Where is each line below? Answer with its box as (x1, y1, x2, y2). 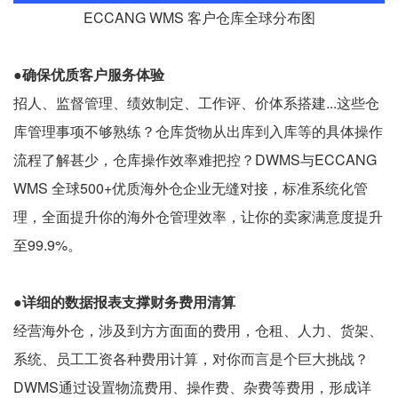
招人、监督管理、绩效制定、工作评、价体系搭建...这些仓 (13, 92, 379, 114)
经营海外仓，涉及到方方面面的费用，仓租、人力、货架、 (13, 320, 383, 341)
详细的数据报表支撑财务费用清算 (22, 291, 235, 313)
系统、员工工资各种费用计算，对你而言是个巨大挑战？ (13, 348, 369, 370)
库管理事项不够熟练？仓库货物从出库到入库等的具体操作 (13, 121, 383, 142)
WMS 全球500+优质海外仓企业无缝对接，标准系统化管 (13, 178, 368, 199)
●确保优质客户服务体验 (13, 64, 164, 85)
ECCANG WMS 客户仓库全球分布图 (83, 7, 315, 28)
